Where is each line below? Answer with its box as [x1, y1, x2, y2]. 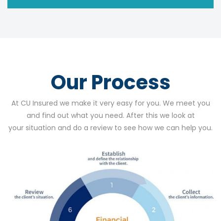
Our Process [50, 69, 171, 97]
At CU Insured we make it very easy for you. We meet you [11, 98, 210, 109]
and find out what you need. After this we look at [26, 110, 195, 121]
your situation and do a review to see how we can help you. [8, 123, 213, 133]
